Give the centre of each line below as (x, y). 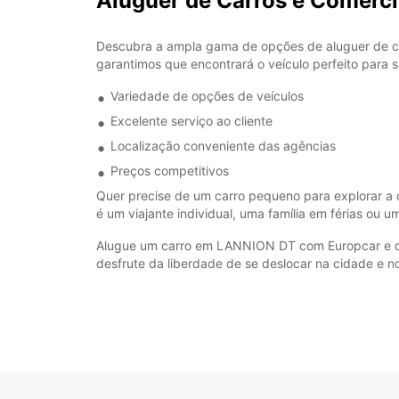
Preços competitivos (170, 171)
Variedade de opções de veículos (207, 96)
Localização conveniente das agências (223, 146)
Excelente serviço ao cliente (191, 121)
